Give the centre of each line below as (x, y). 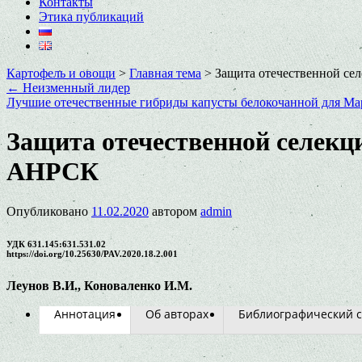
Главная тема (165, 73)
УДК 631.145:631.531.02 (56, 244)
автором (175, 211)
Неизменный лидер (75, 88)
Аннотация (85, 314)
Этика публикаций (91, 17)
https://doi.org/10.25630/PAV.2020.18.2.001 (92, 253)
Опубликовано (47, 211)
